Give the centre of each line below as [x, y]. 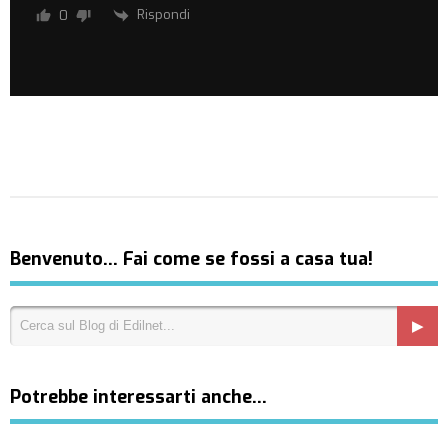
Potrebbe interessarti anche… [138, 396]
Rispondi [163, 15]
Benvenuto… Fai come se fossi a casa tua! [191, 258]
